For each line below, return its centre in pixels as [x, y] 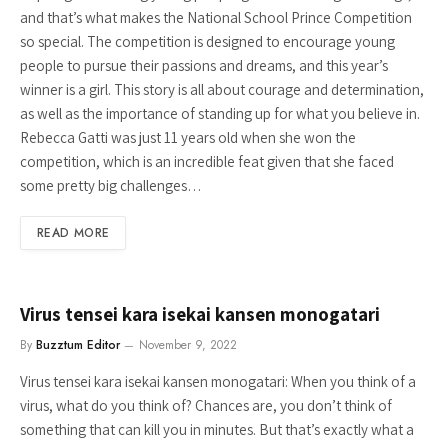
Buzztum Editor [78, 345]
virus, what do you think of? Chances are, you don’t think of [206, 405]
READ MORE [73, 233]
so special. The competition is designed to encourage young [207, 41]
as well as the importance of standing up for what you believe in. [220, 113]
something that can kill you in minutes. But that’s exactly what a [217, 429]
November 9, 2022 [188, 345]
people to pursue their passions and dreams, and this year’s [204, 65]
